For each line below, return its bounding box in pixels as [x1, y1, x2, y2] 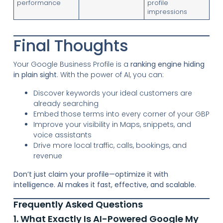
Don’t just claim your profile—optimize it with [13, 169, 168, 179]
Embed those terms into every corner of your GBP [33, 109, 210, 119]
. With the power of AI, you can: [56, 69, 164, 80]
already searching [33, 98, 99, 109]
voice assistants [33, 129, 92, 140]
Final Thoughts [13, 34, 128, 57]
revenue [33, 150, 62, 161]
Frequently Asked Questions [13, 198, 143, 211]
